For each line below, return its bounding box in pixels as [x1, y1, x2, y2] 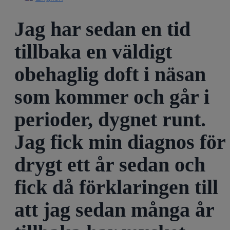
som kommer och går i [14, 85, 209, 108]
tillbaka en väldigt [14, 40, 172, 63]
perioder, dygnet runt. [14, 107, 206, 131]
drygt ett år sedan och [14, 152, 205, 176]
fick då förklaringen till [14, 175, 218, 199]
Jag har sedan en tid [14, 17, 190, 41]
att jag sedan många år [14, 198, 214, 221]
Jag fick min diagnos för [14, 130, 225, 154]
